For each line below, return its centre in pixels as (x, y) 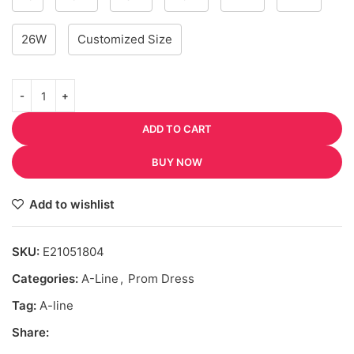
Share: (30, 333)
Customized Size (125, 40)
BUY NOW (177, 162)
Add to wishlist (72, 205)
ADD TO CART (177, 129)
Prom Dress (161, 279)
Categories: (45, 279)
